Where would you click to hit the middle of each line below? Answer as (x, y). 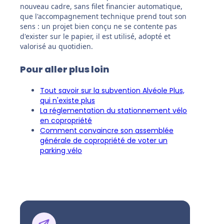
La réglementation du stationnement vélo (113, 111)
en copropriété (66, 121)
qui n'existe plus (67, 101)
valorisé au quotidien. (56, 46)
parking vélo (61, 151)
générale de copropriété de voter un (104, 141)
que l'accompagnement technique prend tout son (103, 16)
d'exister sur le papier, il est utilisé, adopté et (95, 36)
